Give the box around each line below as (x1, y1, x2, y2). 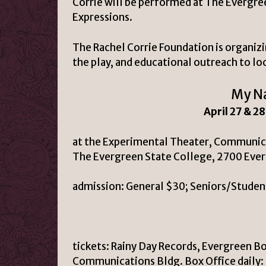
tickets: (72, 240, 109, 254)
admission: (72, 180, 124, 194)
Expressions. (72, 11, 132, 24)
